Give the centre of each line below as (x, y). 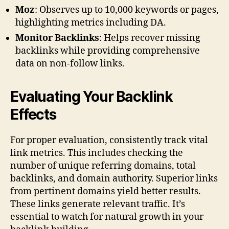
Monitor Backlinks (57, 38)
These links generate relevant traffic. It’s (98, 204)
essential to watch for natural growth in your (107, 217)
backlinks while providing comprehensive (108, 51)
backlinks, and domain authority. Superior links (114, 178)
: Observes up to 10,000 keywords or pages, (127, 10)
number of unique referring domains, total (103, 166)
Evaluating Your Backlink (92, 96)
